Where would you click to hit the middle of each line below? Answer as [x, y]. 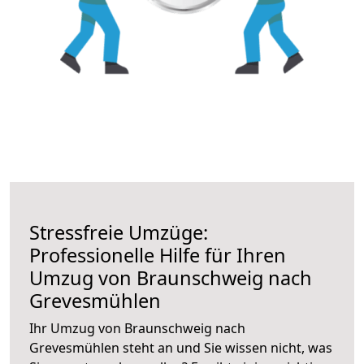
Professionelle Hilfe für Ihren [158, 255]
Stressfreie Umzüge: [119, 232]
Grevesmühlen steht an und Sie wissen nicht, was [181, 347]
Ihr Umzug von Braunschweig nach [137, 328]
